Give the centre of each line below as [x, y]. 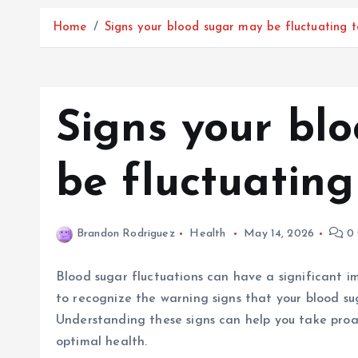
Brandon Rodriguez [126, 234]
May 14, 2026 [279, 234]
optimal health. [102, 342]
